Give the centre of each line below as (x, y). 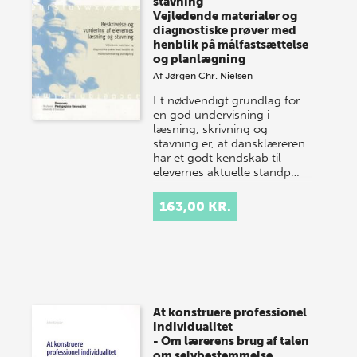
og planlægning (200, 59)
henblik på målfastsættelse (231, 44)
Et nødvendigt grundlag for (227, 100)
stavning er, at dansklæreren (229, 143)
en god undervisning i (212, 114)
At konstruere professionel (230, 312)
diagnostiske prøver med (225, 30)
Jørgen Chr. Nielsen (209, 75)
